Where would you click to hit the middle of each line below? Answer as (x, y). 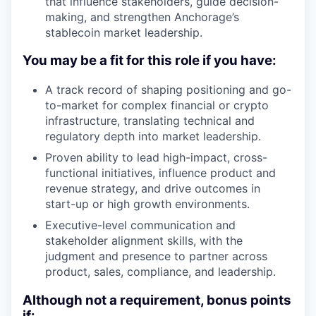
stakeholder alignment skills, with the (144, 241)
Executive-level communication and (140, 225)
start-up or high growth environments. (147, 204)
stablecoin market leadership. (124, 32)
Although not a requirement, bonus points (157, 300)
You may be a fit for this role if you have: (150, 61)
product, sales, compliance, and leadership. (160, 272)
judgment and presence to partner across (156, 256)
